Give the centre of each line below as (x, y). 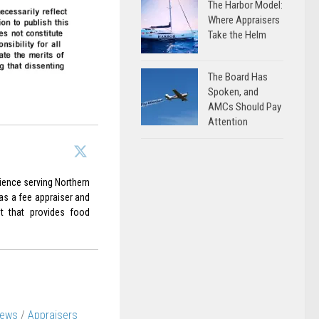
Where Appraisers (244, 20)
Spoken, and (233, 92)
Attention (228, 122)
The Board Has (238, 77)
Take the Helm (237, 35)
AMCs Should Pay (245, 107)
